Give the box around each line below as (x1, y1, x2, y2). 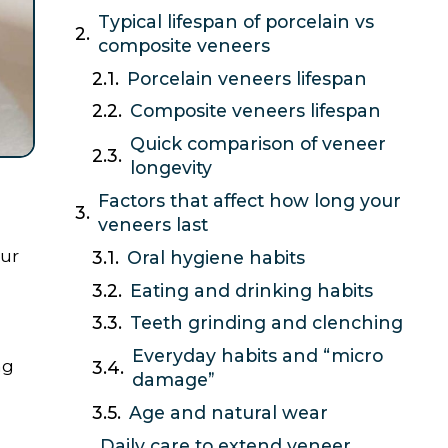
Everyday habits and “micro (132, 345, 384, 367)
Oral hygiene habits (127, 246, 306, 268)
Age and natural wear (129, 401, 329, 423)
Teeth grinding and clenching (130, 312, 404, 334)
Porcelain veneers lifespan (127, 67, 368, 89)
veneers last (97, 213, 208, 235)
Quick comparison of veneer (130, 133, 387, 155)
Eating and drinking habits (130, 279, 374, 301)
